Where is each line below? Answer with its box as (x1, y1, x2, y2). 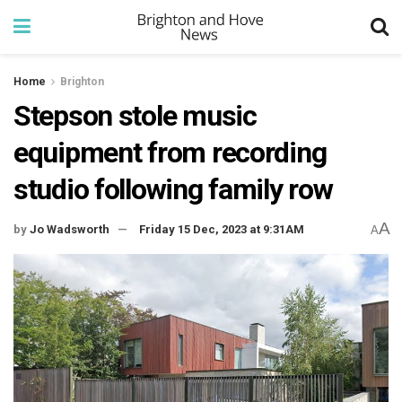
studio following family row (13, 172, 333, 206)
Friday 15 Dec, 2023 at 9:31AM (139, 223, 304, 237)
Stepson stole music (13, 99, 257, 133)
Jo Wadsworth (30, 223, 109, 237)
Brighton (60, 75, 104, 88)
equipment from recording (13, 135, 327, 170)
